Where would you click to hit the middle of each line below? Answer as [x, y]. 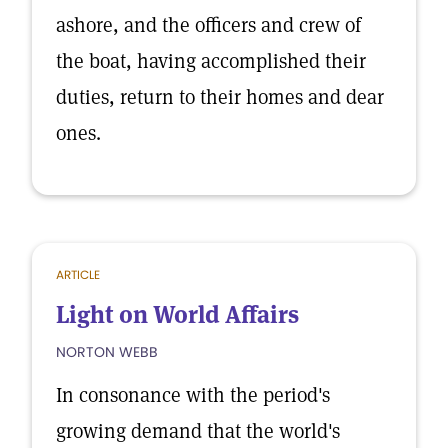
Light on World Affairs [177, 314]
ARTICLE [78, 274]
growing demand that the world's [198, 431]
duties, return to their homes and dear [220, 97]
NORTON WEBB [107, 352]
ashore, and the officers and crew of [208, 25]
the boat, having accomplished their [211, 61]
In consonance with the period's [193, 395]
